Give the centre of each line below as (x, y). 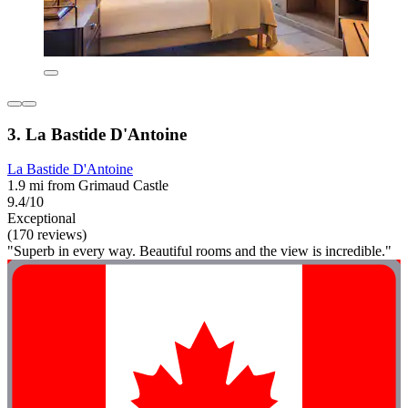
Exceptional (41, 219)
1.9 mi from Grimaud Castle (88, 186)
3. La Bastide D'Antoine (97, 134)
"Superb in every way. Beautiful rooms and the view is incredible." (199, 251)
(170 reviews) (47, 235)
